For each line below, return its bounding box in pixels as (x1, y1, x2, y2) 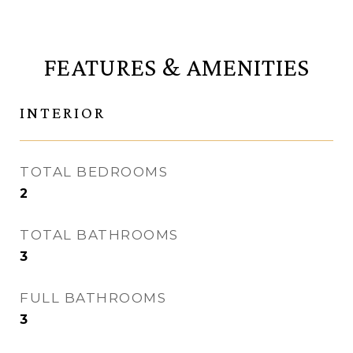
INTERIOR (20, 103, 106, 123)
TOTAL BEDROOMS (20, 164, 168, 180)
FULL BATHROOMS (20, 290, 166, 307)
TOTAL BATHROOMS (20, 227, 179, 243)
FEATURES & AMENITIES (43, 53, 310, 82)
